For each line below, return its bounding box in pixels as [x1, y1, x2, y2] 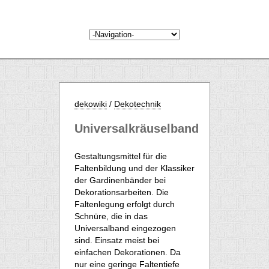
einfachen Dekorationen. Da [74, 247, 181, 257]
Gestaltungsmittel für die [74, 151, 167, 161]
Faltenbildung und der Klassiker [74, 163, 195, 173]
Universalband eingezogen [74, 223, 176, 233]
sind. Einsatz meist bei [74, 235, 159, 245]
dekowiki [74, 99, 107, 109]
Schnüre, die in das [74, 211, 148, 221]
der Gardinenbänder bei [74, 175, 166, 185]
